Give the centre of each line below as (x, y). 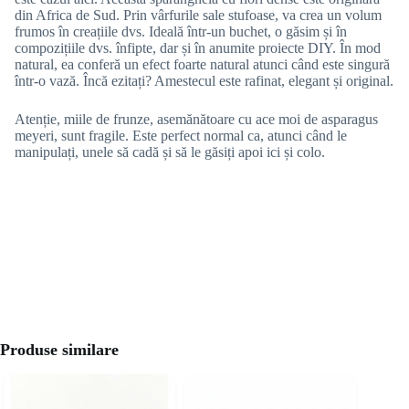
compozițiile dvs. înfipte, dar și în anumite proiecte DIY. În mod (198, 48)
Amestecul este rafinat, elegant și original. (274, 81)
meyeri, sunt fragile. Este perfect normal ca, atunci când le (181, 136)
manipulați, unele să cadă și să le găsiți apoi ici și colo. (170, 152)
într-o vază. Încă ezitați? (84, 81)
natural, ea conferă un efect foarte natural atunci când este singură (202, 65)
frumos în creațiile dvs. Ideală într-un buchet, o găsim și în (181, 32)
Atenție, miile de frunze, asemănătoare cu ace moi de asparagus (196, 120)
